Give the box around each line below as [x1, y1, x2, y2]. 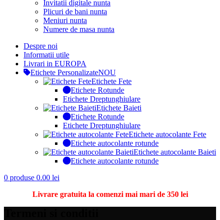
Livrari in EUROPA [24, 59, 86, 68]
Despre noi [24, 42, 57, 50]
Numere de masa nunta [43, 25, 114, 33]
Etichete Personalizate [30, 68, 98, 77]
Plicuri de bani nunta [43, 7, 107, 16]
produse [10, 173, 34, 182]
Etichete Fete [91, 77, 132, 85]
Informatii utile [24, 51, 69, 59]
